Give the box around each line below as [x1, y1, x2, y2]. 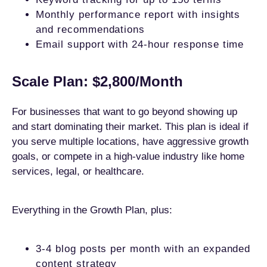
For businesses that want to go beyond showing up [12, 106, 237, 117]
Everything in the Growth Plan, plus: [12, 204, 172, 216]
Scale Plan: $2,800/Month [12, 73, 183, 89]
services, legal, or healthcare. [12, 166, 144, 177]
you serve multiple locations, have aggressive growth [12, 136, 249, 147]
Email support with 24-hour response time [36, 39, 244, 50]
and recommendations [36, 24, 145, 35]
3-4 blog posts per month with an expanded [36, 243, 251, 254]
